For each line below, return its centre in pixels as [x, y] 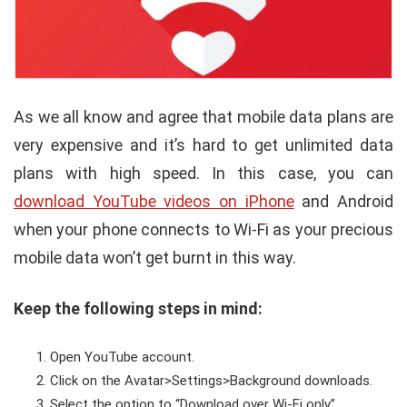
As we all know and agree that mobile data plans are [203, 117]
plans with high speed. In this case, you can [203, 174]
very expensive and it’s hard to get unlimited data [203, 145]
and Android [344, 202]
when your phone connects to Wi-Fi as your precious [203, 230]
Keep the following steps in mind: [138, 309]
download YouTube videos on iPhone [154, 202]
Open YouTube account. [122, 357]
